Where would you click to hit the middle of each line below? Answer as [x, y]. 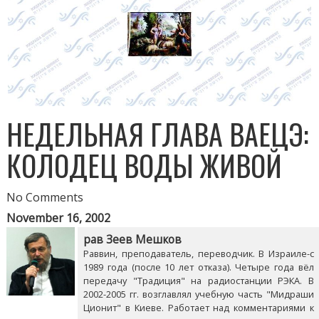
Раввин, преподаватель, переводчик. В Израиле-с [199, 254]
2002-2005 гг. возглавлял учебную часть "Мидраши [199, 294]
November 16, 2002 [59, 218]
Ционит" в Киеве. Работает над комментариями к [199, 308]
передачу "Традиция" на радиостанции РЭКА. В [199, 281]
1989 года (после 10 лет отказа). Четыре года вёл [199, 267]
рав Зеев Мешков [133, 240]
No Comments [45, 198]
